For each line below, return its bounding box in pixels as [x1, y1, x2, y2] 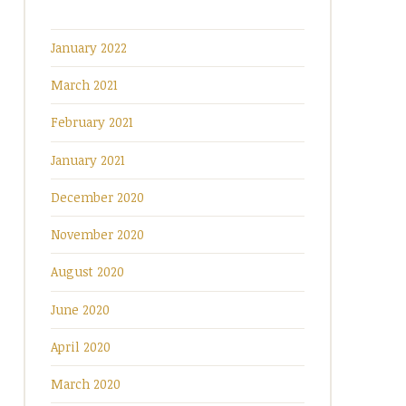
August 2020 [51, 263, 124, 281]
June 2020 [51, 300, 110, 318]
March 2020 [51, 375, 121, 393]
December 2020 [51, 188, 144, 206]
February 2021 [51, 113, 133, 131]
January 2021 [51, 150, 125, 169]
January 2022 [51, 38, 127, 56]
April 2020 [51, 337, 111, 355]
